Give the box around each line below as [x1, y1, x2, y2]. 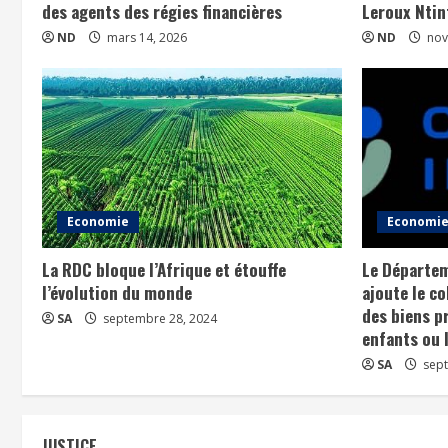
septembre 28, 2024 [100, 309, 217, 327]
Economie [67, 212, 129, 230]
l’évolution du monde [42, 279, 192, 305]
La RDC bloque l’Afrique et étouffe [42, 256, 286, 282]
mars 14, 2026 [104, 28, 187, 46]
